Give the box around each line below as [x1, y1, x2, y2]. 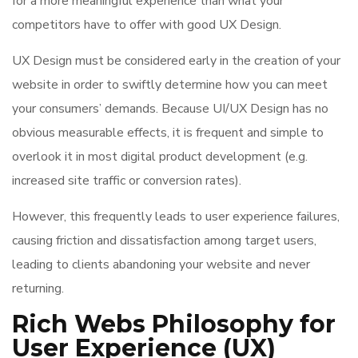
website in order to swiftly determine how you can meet [12, 76, 328, 93]
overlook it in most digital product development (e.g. [12, 148, 308, 165]
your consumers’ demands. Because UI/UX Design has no [12, 100, 328, 117]
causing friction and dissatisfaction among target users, [12, 232, 316, 249]
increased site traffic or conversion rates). [12, 172, 241, 189]
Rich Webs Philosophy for [12, 309, 336, 339]
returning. [12, 280, 64, 297]
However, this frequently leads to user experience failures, [12, 208, 340, 225]
